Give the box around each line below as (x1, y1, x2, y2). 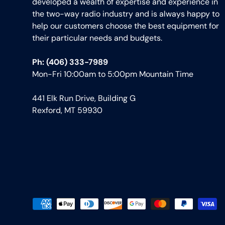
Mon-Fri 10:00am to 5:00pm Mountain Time (32, 69, 193, 80)
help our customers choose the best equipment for (32, 21, 219, 32)
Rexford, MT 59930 (32, 105, 102, 116)
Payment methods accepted (32, 198, 137, 209)
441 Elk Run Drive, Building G (32, 93, 136, 104)
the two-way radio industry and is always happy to (32, 9, 219, 20)
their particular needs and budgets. (32, 33, 162, 44)
